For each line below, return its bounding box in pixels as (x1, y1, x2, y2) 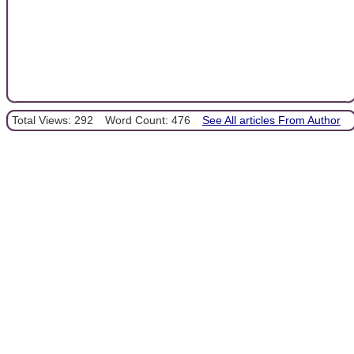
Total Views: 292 (12, 113, 93, 126)
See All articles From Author (202, 113, 341, 126)
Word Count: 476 (105, 113, 190, 126)
